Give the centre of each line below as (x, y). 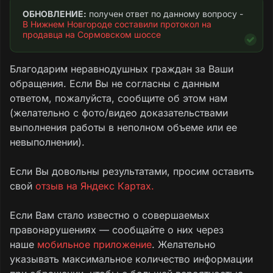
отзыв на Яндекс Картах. (95, 186)
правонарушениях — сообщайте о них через (117, 229)
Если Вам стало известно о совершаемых (110, 215)
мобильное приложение (94, 244)
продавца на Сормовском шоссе (92, 34)
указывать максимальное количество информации (131, 259)
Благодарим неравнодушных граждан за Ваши (122, 69)
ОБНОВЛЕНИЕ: (55, 13)
